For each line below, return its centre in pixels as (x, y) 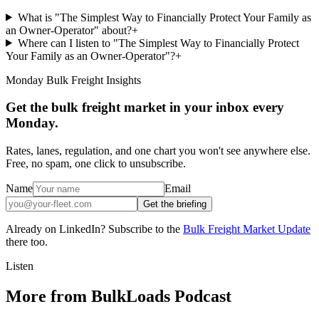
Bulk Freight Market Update (247, 229)
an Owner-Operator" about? (69, 30)
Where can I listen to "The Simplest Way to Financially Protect (158, 43)
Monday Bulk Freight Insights (73, 80)
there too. (27, 242)
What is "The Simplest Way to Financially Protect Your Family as (164, 17)
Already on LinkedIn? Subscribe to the (93, 229)
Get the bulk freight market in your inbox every (145, 108)
